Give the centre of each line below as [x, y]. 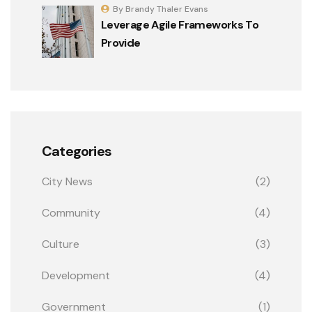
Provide [121, 43]
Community [71, 213]
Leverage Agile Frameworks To [180, 25]
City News [67, 182]
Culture [61, 244]
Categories [77, 151]
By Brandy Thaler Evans [161, 9]
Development [76, 276]
